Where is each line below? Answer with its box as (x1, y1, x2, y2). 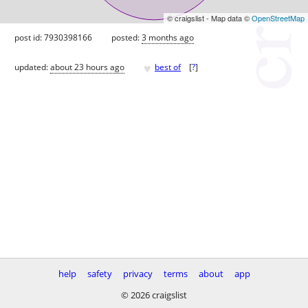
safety (87, 267, 112, 280)
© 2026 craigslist (121, 289, 187, 301)
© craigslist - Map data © (167, 12, 252, 23)
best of (155, 61, 181, 74)
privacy (122, 267, 153, 280)
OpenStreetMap (252, 12, 305, 23)
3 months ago (142, 31, 194, 43)
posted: (111, 31, 142, 43)
